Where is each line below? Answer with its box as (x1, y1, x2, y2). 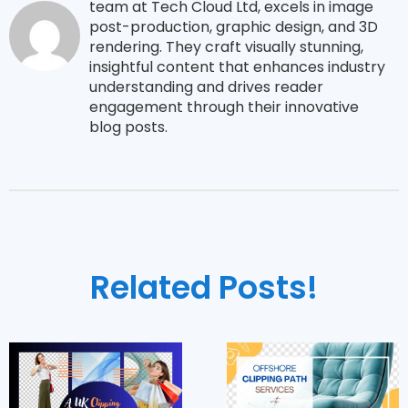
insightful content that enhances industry (88, 56, 385, 78)
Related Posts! (90, 265, 318, 311)
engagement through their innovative (88, 97, 359, 118)
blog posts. (88, 117, 168, 138)
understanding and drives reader (88, 76, 323, 98)
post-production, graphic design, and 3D (88, 16, 378, 38)
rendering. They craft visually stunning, (88, 36, 363, 58)
